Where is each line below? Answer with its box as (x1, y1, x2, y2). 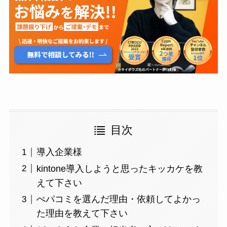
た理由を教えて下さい (36, 208, 128, 219)
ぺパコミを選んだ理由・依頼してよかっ (36, 194, 201, 205)
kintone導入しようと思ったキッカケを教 (36, 163, 203, 174)
